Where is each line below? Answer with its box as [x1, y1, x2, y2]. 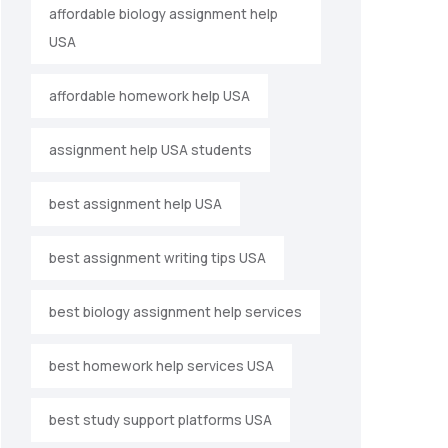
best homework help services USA [49, 357, 274, 376]
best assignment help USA [49, 195, 222, 214]
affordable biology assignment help [49, 5, 278, 24]
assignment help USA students [49, 141, 252, 160]
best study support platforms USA [49, 411, 272, 430]
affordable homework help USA [49, 87, 250, 106]
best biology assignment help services [49, 303, 302, 322]
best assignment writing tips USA [49, 249, 266, 268]
